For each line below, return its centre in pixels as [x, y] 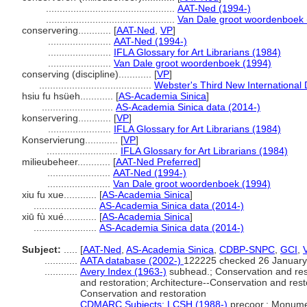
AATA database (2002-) [132, 260]
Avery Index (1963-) [123, 271]
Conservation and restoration [143, 293]
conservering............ [68, 30]
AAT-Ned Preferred [157, 162]
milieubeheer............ [67, 162]
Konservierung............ [71, 140]
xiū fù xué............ [61, 217]
